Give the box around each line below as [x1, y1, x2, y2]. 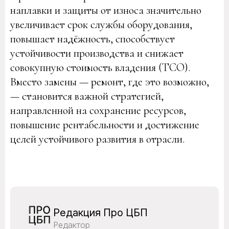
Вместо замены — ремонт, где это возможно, [10, 75, 209, 88]
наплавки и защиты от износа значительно [10, 4, 201, 17]
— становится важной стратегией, [10, 89, 164, 103]
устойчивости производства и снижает [10, 47, 184, 60]
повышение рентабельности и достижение [10, 118, 199, 131]
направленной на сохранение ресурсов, [10, 104, 186, 117]
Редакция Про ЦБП [53, 207, 148, 219]
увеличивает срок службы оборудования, [10, 18, 192, 31]
